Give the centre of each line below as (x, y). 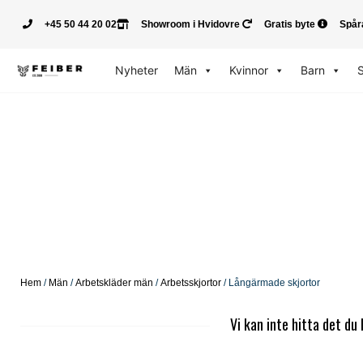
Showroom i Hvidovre (190, 24)
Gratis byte (290, 24)
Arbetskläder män (114, 283)
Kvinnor (248, 70)
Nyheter (136, 70)
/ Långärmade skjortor (271, 283)
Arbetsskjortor (191, 283)
